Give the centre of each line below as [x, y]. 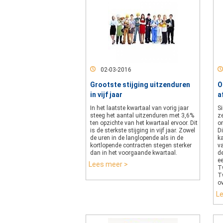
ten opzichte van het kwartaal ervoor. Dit [144, 123]
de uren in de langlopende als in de [137, 138]
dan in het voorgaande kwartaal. [134, 153]
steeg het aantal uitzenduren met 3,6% [142, 115]
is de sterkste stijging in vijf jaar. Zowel [143, 130]
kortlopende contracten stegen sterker [141, 145]
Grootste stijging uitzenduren [140, 85]
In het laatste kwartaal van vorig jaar [139, 108]
